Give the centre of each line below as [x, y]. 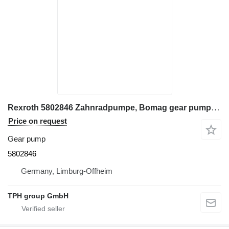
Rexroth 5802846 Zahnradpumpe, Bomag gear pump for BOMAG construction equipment [215, 107]
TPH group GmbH [38, 196]
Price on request [38, 121]
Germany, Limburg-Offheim [67, 171]
